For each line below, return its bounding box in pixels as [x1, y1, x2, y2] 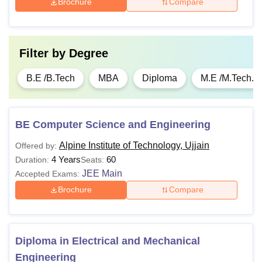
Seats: [81, 154, 106, 164]
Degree [69, 46, 108, 60]
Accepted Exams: [15, 168, 80, 178]
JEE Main [82, 168, 122, 178]
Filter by [19, 46, 69, 60]
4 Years [51, 154, 81, 164]
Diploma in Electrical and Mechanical [15, 235, 200, 247]
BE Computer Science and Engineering [15, 118, 211, 130]
